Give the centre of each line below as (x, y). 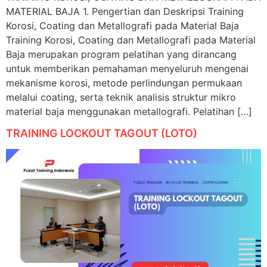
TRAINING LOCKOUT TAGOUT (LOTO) (102, 133)
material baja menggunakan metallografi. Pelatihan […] (129, 111)
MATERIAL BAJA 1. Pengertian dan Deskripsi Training (125, 11)
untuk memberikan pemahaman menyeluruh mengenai (127, 68)
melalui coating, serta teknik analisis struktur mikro (121, 97)
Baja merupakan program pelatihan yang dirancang (121, 54)
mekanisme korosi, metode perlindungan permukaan (124, 83)
